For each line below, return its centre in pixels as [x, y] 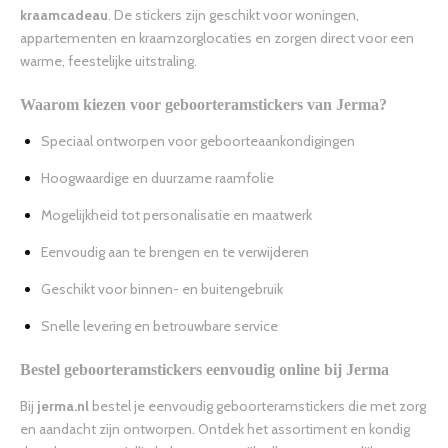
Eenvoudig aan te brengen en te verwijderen [175, 252]
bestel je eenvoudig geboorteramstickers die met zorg [257, 406]
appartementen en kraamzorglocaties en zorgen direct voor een [217, 38]
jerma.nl [63, 406]
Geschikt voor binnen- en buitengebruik [162, 289]
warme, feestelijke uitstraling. [108, 61]
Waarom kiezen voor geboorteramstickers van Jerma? [203, 105]
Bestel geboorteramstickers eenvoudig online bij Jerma [204, 370]
